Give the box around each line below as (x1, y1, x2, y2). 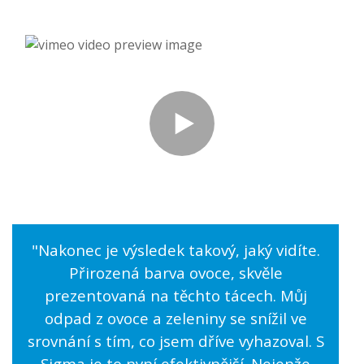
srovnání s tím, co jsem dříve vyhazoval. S (27, 331, 324, 352)
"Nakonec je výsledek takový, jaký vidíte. (31, 240, 320, 261)
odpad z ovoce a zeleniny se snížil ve (44, 308, 307, 329)
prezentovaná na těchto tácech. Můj (44, 285, 307, 306)
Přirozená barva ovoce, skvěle (68, 262, 283, 284)
